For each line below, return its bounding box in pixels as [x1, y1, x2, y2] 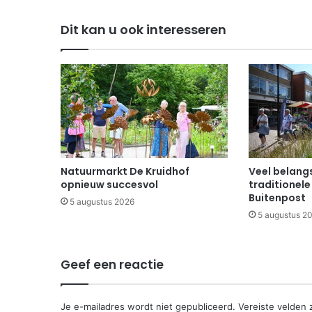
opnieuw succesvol [61, 178, 158, 192]
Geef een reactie [61, 256, 164, 274]
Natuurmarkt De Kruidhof [61, 164, 189, 179]
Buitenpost [248, 191, 306, 205]
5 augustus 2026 [70, 196, 134, 208]
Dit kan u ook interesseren [61, 21, 226, 38]
